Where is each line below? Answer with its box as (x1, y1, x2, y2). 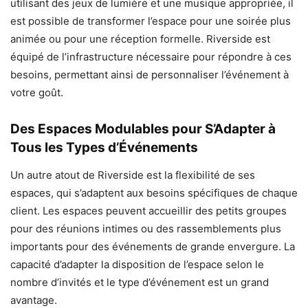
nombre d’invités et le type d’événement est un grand (10, 276, 269, 289)
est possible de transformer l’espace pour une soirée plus (10, 14, 291, 28)
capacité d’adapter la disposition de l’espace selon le (10, 258, 264, 272)
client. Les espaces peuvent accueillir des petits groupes (10, 204, 287, 218)
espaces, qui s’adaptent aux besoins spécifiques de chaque (10, 186, 298, 200)
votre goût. (10, 86, 63, 100)
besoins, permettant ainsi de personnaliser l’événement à (10, 68, 289, 82)
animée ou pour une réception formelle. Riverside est (10, 32, 270, 46)
